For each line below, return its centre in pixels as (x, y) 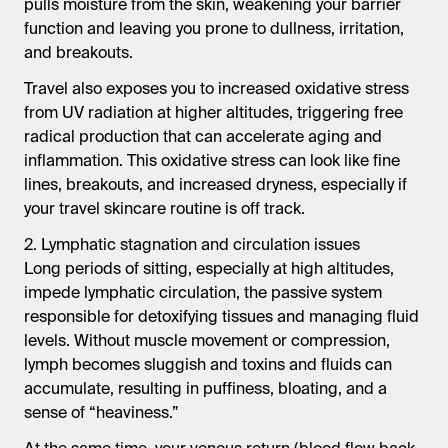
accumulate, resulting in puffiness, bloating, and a (205, 388)
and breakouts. (78, 52)
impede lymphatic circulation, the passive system (203, 292)
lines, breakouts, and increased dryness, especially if (215, 184)
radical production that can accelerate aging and (203, 136)
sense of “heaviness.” (101, 412)
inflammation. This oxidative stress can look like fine (212, 160)
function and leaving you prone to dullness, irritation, (214, 28)
